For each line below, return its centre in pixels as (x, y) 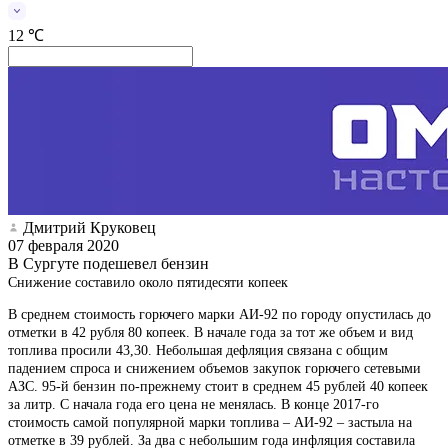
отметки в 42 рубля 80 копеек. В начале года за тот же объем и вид (210, 332)
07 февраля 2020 (63, 245)
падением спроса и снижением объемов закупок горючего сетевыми (214, 368)
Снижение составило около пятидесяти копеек (148, 282)
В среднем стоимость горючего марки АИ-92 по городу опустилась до (219, 314)
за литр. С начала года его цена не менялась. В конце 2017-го (193, 404)
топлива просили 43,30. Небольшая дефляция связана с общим (198, 350)
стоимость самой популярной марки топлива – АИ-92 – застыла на (210, 422)
